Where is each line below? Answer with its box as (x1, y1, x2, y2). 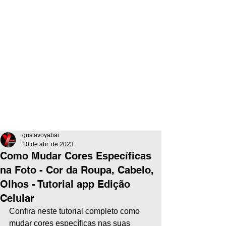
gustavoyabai (22, 132, 59, 139)
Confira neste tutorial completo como (9, 207, 142, 215)
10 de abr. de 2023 (22, 141, 74, 148)
